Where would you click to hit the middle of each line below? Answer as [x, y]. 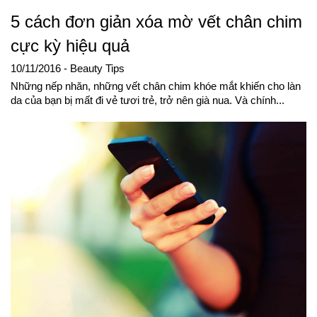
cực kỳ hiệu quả [70, 45]
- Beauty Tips [94, 68]
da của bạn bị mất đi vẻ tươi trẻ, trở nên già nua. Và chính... [148, 100]
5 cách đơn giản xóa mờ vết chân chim [156, 21]
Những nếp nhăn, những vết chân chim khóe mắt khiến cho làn [156, 86]
